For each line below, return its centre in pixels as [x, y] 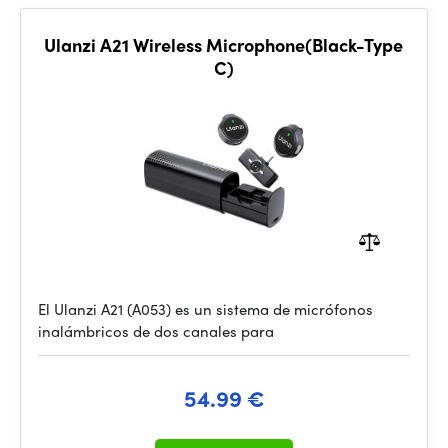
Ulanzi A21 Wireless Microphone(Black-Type [224, 44]
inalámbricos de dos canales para [156, 331]
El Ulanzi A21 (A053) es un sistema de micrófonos [205, 309]
